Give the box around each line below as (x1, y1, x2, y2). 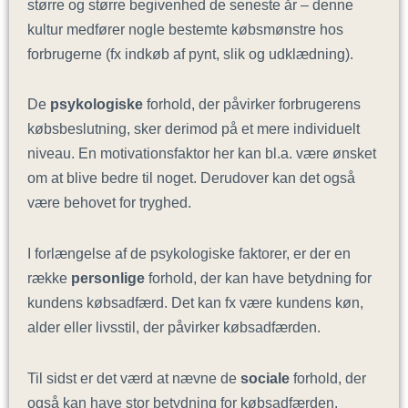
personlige (71, 269, 148, 286)
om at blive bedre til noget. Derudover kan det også (27, 169, 355, 187)
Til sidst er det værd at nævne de (27, 369, 240, 386)
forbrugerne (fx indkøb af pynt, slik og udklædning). (27, 45, 353, 62)
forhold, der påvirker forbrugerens (143, 96, 361, 113)
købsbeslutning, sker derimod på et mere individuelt (27, 120, 360, 138)
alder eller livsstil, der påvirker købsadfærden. (27, 318, 321, 335)
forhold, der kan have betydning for (148, 269, 372, 286)
